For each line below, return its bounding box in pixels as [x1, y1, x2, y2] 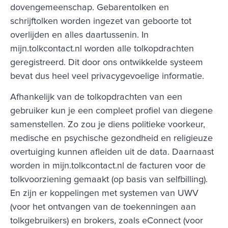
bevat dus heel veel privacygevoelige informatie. [10, 71, 204, 81]
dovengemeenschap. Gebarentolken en [10, 3, 169, 12]
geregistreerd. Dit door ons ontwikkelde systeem [10, 58, 203, 67]
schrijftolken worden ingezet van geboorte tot [10, 16, 191, 26]
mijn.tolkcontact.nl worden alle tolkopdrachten [10, 44, 194, 53]
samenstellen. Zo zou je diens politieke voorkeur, [10, 120, 205, 130]
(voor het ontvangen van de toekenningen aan [10, 203, 196, 212]
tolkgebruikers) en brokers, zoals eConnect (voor [10, 216, 203, 226]
